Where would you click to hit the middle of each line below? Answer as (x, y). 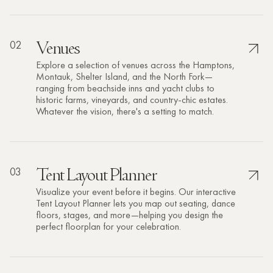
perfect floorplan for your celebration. (108, 226)
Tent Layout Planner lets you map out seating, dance (135, 203)
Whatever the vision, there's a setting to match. (125, 111)
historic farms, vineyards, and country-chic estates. (132, 100)
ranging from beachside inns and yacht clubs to (125, 88)
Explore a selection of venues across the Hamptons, (135, 65)
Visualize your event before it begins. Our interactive (136, 192)
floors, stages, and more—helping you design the (129, 215)
